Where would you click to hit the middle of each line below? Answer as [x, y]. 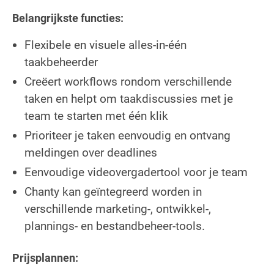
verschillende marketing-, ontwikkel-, [118, 209]
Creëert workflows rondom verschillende [128, 81]
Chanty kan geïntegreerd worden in [113, 191]
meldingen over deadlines [91, 152]
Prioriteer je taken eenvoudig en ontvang [128, 135]
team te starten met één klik [96, 116]
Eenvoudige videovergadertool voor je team [136, 172]
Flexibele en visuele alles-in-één [106, 45]
